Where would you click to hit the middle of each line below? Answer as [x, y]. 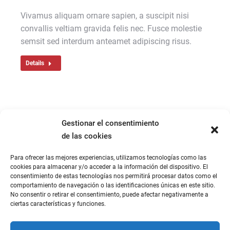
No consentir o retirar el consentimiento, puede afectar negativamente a [109, 195]
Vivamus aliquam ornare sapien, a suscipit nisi [105, 16]
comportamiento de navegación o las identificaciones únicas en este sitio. [113, 185]
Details [35, 63]
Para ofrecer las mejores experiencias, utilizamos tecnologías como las [108, 158]
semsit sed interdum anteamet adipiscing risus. [106, 42]
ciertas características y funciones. [58, 204]
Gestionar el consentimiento [110, 123]
